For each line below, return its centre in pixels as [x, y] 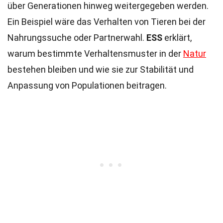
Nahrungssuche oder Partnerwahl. [77, 38]
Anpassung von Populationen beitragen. [87, 85]
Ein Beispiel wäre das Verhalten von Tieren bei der [107, 22]
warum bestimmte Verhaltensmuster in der [95, 54]
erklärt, [177, 38]
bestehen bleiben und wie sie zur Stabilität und [101, 69]
